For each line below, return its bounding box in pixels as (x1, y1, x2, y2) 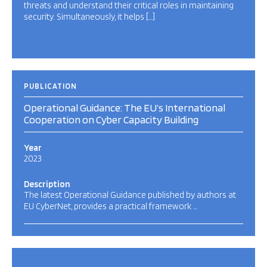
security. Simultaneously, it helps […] (24, 11, 155, 22)
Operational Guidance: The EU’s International (24, 101, 225, 114)
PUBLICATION (24, 82, 77, 91)
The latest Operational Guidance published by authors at (24, 190, 236, 200)
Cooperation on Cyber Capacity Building (24, 113, 198, 126)
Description (24, 179, 70, 190)
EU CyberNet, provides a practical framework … (24, 201, 197, 212)
